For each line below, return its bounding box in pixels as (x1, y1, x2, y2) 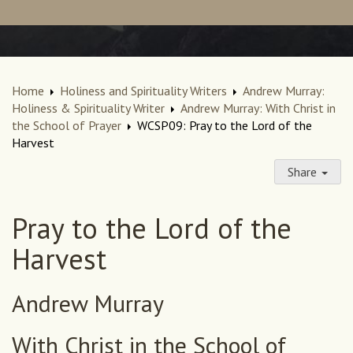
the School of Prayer (12, 117, 121, 134)
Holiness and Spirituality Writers (60, 83, 227, 99)
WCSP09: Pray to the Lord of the (137, 117, 312, 134)
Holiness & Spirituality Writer (12, 100, 165, 117)
